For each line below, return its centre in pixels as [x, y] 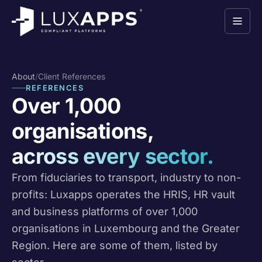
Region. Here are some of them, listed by [115, 245]
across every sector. [113, 156]
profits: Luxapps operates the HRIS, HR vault [123, 194]
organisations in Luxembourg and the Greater [126, 228]
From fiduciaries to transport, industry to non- [126, 177]
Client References [72, 76]
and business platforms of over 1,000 [105, 211]
